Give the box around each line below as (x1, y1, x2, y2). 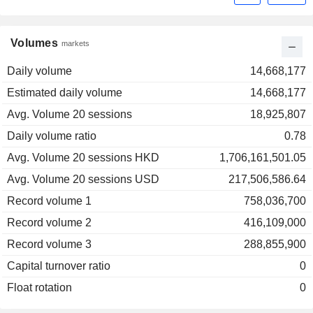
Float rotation (7, 282, 72, 294)
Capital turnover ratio (7, 260, 110, 272)
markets (61, 39, 89, 48)
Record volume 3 (7, 238, 92, 251)
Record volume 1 (7, 195, 92, 208)
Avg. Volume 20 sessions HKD (7, 152, 159, 164)
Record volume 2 (7, 217, 92, 229)
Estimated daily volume (7, 87, 122, 99)
